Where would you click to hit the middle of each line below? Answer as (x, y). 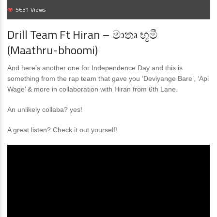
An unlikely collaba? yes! (45, 110)
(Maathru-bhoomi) (53, 50)
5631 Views (31, 10)
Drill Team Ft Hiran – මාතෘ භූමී (82, 35)
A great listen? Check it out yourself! (62, 130)
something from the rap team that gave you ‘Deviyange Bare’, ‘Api (108, 79)
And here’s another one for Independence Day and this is (95, 68)
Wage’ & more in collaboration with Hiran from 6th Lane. (93, 89)
